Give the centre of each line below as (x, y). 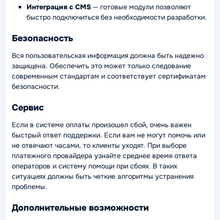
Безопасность (42, 39)
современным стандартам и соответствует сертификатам (109, 76)
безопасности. (36, 86)
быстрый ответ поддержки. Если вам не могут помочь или (109, 135)
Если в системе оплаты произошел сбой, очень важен (102, 124)
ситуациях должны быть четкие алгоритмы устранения (103, 176)
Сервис (28, 108)
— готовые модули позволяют (141, 7)
